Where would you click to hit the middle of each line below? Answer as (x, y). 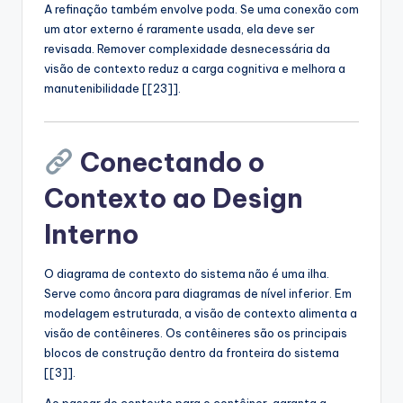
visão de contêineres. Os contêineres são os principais (196, 333)
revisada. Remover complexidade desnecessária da (187, 49)
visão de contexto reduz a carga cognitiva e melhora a (195, 69)
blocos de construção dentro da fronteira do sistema (192, 353)
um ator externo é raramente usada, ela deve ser (179, 29)
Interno (91, 235)
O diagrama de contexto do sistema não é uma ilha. (187, 274)
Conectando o (169, 163)
